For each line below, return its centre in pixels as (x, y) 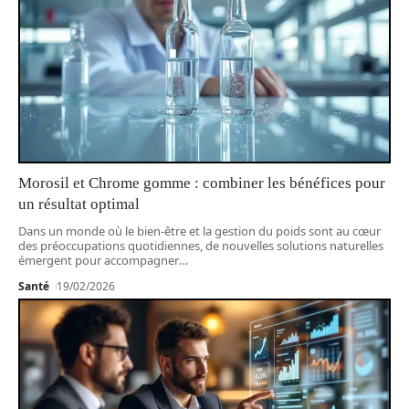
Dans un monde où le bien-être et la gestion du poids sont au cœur (199, 231)
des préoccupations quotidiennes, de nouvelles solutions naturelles (201, 245)
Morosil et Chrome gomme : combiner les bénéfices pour (202, 183)
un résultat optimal (79, 204)
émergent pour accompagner (99, 260)
